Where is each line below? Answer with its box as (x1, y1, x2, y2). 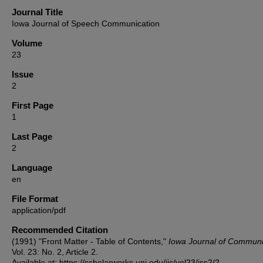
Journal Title (12, 6, 63, 17)
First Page (12, 100, 53, 110)
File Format (12, 193, 58, 204)
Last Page (12, 131, 52, 141)
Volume (12, 38, 42, 48)
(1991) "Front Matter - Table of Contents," (12, 236, 168, 246)
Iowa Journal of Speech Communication (12, 18, 160, 28)
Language (12, 162, 52, 173)
